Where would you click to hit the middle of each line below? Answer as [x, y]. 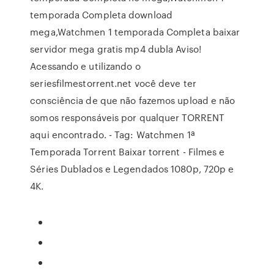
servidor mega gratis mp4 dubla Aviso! [116, 49]
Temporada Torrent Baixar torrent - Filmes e [128, 152]
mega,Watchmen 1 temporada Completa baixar [135, 32]
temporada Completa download [101, 15]
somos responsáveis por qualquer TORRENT [128, 117]
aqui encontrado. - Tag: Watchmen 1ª [112, 135]
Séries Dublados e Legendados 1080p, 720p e [132, 169]
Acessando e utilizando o [85, 66]
